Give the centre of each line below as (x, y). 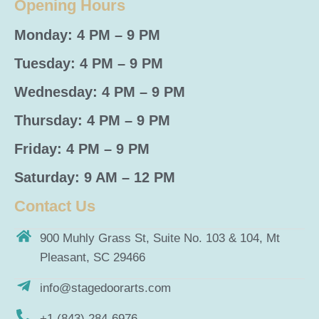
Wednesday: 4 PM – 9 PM (100, 92)
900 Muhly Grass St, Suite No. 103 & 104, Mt (160, 239)
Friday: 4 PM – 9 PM (82, 149)
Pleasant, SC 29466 (93, 258)
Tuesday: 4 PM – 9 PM (89, 64)
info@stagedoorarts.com (106, 288)
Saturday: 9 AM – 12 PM (95, 178)
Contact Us (55, 206)
